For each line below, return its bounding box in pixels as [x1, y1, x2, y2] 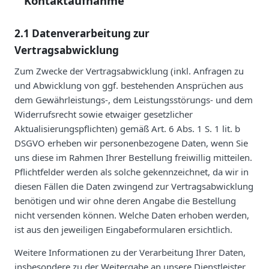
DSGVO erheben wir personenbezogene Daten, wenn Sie [14, 136, 248, 149]
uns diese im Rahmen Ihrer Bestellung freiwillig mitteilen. [14, 151, 252, 163]
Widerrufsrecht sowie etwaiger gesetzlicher [14, 107, 193, 120]
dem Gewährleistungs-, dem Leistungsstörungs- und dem [14, 93, 253, 106]
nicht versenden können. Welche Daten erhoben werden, [14, 208, 249, 221]
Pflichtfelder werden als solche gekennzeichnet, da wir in [14, 165, 249, 178]
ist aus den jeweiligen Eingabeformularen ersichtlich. [14, 223, 232, 235]
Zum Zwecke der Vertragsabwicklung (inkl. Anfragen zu [14, 64, 244, 77]
